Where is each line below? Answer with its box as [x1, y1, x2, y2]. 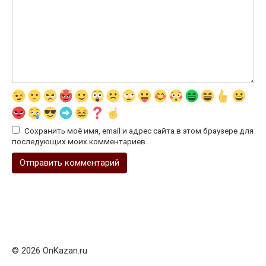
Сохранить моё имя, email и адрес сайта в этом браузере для [24, 126, 254, 136]
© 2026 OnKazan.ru [12, 245, 87, 256]
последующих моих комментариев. [12, 137, 147, 147]
